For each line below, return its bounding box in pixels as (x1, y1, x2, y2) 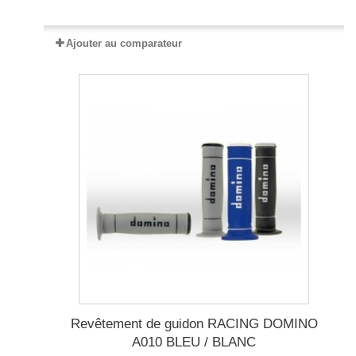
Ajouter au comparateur (66, 37, 182, 50)
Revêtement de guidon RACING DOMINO (70, 316, 318, 332)
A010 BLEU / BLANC (132, 335, 256, 350)
